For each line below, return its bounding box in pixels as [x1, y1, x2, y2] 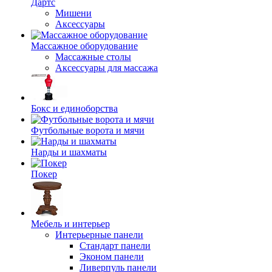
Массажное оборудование [31, 41, 138, 51]
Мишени [55, 8, 92, 18]
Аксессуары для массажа [55, 63, 158, 73]
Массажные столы [55, 52, 131, 62]
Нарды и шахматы [31, 147, 107, 157]
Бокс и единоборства [31, 103, 118, 114]
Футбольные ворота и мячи [31, 125, 144, 135]
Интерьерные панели [55, 229, 143, 240]
